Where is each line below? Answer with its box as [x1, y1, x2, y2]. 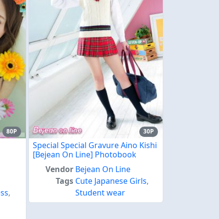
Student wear [75, 187, 126, 198]
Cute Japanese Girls [75, 175, 147, 186]
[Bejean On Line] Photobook [33, 149, 136, 160]
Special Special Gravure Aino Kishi [33, 139, 157, 151]
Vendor [45, 163, 74, 175]
